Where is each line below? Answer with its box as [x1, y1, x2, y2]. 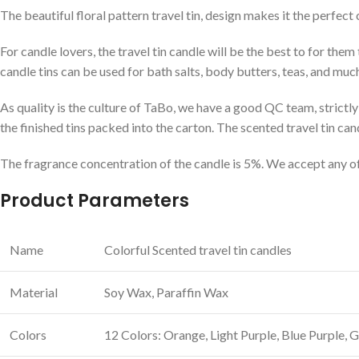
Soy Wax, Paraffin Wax [104, 284, 228, 300]
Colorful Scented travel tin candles [104, 241, 292, 257]
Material [10, 284, 58, 300]
